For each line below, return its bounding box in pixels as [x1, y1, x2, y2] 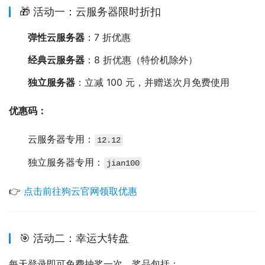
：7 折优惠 [85, 31, 131, 44]
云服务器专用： [28, 133, 94, 146]
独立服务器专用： [28, 156, 104, 169]
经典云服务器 [28, 54, 85, 66]
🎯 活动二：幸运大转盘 [20, 232, 129, 245]
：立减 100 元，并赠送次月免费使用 [75, 76, 230, 89]
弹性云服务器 [28, 31, 85, 44]
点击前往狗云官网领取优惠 [24, 185, 137, 198]
